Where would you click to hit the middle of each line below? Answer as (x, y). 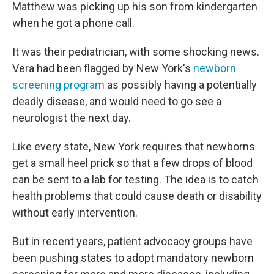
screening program (58, 85)
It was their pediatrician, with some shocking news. (136, 52)
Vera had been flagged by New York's (103, 68)
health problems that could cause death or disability (137, 196)
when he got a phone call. (73, 23)
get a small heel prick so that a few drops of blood (132, 163)
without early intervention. (75, 213)
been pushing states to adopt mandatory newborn (133, 258)
